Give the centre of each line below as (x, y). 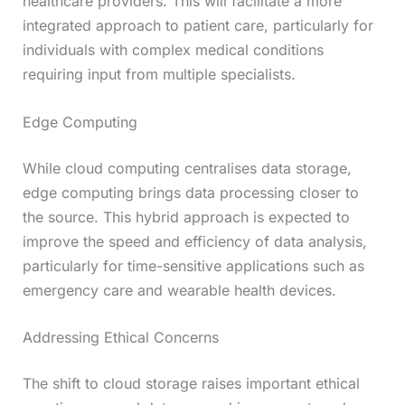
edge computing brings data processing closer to (190, 192)
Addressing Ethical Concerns (120, 338)
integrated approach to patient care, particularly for (198, 26)
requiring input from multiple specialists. (159, 75)
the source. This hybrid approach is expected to (186, 217)
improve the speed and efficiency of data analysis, (194, 241)
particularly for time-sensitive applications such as (193, 265)
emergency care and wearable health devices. (179, 290)
